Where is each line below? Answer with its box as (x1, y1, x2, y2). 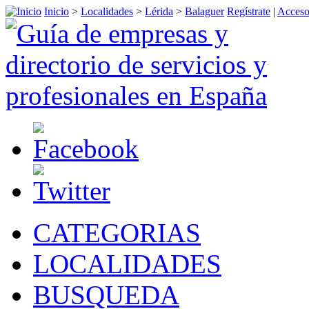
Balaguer (185, 6, 224, 17)
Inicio (44, 6, 69, 17)
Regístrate (227, 6, 270, 17)
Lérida (145, 6, 173, 17)
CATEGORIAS (33, 218, 201, 248)
